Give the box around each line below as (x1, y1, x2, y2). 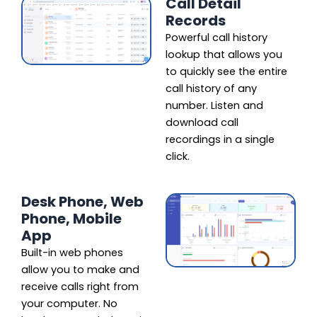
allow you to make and (21, 262, 139, 277)
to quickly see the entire (166, 64, 287, 79)
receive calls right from (21, 279, 139, 294)
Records (166, 10, 226, 30)
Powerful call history (166, 30, 267, 45)
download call (166, 115, 238, 129)
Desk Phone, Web (21, 191, 144, 212)
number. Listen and (166, 98, 263, 113)
